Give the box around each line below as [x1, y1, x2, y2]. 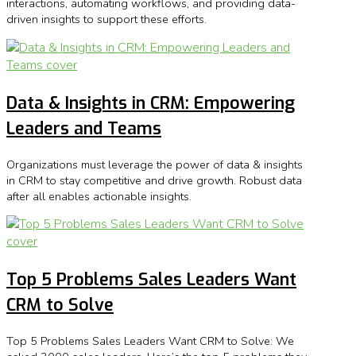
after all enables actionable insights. [6, 188, 192, 204]
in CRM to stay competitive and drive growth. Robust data [6, 172, 302, 188]
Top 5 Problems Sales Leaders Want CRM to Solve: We [6, 332, 294, 349]
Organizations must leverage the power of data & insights [6, 156, 303, 172]
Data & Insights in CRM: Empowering [6, 91, 295, 114]
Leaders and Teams [6, 116, 161, 140]
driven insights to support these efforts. [6, 11, 207, 28]
